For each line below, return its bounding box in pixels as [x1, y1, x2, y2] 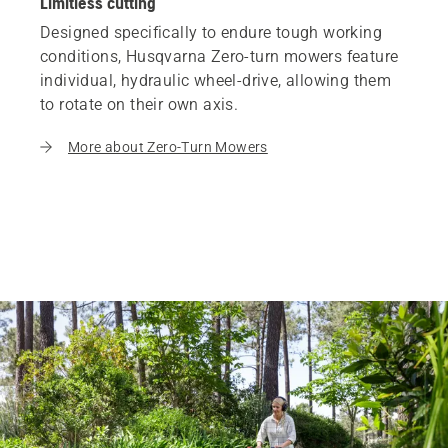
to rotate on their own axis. [40, 94, 239, 114]
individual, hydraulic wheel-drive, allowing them [40, 70, 392, 90]
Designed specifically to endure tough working [40, 22, 382, 42]
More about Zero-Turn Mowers [68, 138, 268, 155]
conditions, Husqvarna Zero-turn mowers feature [40, 46, 399, 66]
